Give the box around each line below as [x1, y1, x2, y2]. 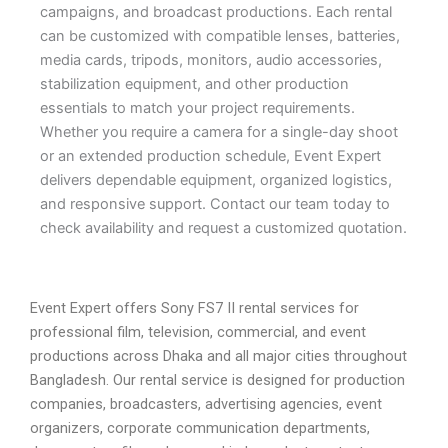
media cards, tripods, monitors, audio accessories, [40, 51, 382, 70]
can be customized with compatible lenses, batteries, [40, 27, 400, 46]
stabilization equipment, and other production [40, 75, 349, 94]
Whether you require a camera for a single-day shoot [40, 123, 398, 142]
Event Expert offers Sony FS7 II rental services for [30, 298, 359, 317]
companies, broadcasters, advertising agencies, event [30, 394, 382, 413]
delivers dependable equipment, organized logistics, [40, 171, 392, 190]
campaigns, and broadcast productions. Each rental [40, 3, 392, 22]
